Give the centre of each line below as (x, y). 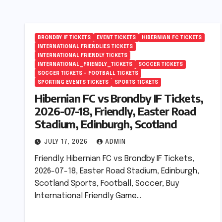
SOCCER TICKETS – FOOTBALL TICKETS (88, 73)
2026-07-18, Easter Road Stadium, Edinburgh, (117, 171)
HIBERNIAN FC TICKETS (172, 38)
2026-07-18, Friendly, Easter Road (116, 111)
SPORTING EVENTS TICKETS (73, 82)
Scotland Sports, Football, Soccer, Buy (107, 184)
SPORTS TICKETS (136, 82)
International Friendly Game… (88, 196)
